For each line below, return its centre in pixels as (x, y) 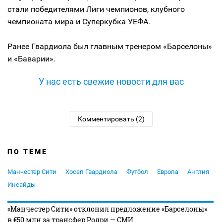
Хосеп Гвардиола (91, 172)
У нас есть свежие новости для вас (111, 82)
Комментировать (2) (111, 119)
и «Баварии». (31, 59)
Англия (198, 172)
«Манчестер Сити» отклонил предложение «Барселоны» (107, 209)
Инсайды (22, 185)
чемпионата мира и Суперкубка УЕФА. (79, 22)
